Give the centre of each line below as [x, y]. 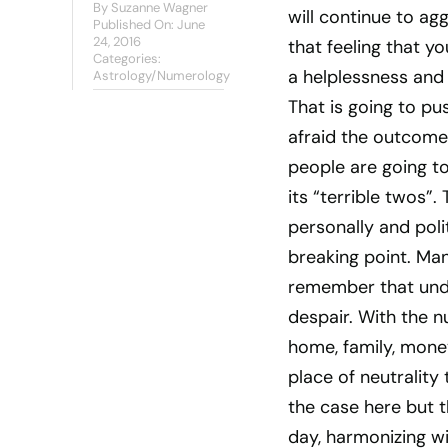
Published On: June [148, 24]
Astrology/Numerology [161, 75]
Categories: [126, 58]
